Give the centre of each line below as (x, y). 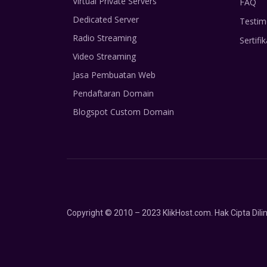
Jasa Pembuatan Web (114, 75)
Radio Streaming (105, 38)
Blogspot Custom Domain (123, 112)
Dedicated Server (106, 20)
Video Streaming (104, 57)
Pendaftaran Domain (113, 94)
